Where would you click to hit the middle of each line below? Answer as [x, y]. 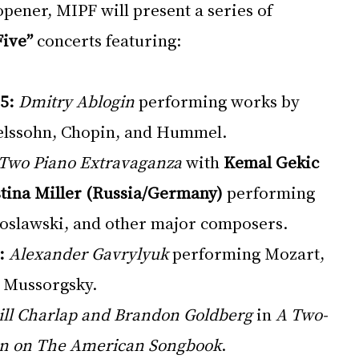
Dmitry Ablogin [77, 101]
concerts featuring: [107, 40]
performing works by [219, 101]
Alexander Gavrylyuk [89, 253]
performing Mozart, [248, 253]
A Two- [302, 314]
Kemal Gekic [273, 162]
